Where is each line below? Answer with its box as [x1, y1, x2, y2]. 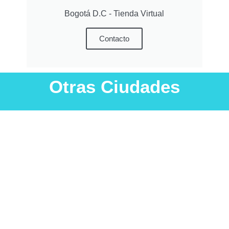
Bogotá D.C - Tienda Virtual [64, 9, 165, 18]
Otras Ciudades [49, 77, 180, 97]
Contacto [99, 34, 130, 43]
